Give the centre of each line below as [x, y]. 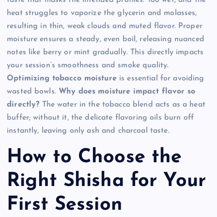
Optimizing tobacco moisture [62, 78]
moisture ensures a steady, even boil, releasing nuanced [106, 39]
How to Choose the [94, 158]
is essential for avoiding [160, 78]
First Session [65, 205]
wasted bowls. [33, 91]
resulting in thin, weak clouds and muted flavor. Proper [105, 26]
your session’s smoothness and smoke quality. [88, 65]
